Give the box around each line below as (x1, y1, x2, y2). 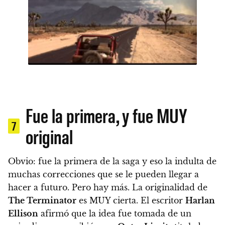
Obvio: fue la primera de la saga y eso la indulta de (8, 156, 216, 167)
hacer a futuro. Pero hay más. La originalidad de (8, 182, 207, 193)
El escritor (138, 195, 185, 206)
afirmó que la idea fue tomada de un (38, 208, 191, 219)
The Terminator (8, 195, 76, 206)
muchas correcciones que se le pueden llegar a (8, 169, 199, 180)
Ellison (8, 208, 38, 219)
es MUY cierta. (76, 195, 138, 206)
